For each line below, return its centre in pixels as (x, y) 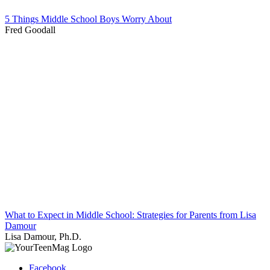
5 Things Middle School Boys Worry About (88, 19)
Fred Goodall (30, 30)
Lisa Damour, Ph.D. (43, 236)
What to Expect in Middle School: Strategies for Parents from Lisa (130, 215)
